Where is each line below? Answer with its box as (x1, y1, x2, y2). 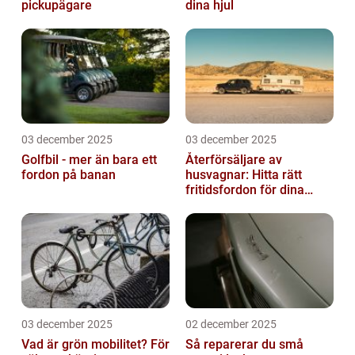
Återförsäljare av (185, 152, 282, 168)
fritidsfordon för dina (185, 182, 304, 198)
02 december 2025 (185, 318, 277, 331)
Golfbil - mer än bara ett (21, 152, 157, 168)
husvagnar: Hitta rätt (185, 167, 302, 183)
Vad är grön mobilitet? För (21, 337, 170, 353)
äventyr (185, 197, 228, 213)
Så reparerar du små (185, 337, 303, 353)
